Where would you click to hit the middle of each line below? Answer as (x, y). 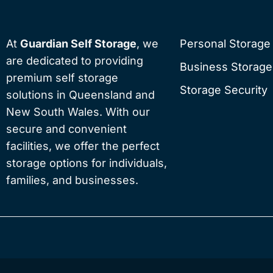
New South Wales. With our (78, 112)
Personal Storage (225, 44)
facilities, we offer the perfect (83, 146)
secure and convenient (66, 129)
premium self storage (62, 78)
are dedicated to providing (75, 61)
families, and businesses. (72, 180)
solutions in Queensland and (80, 95)
